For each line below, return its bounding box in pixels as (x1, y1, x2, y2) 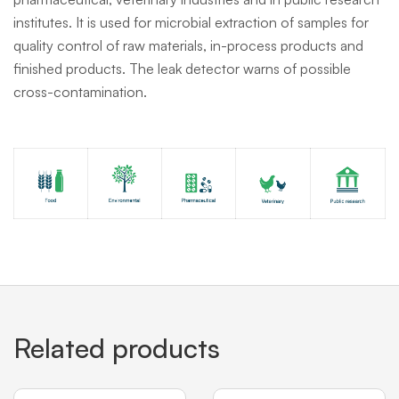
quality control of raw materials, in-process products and (13, 37, 363, 54)
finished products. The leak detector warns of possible (13, 60, 351, 77)
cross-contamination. (13, 83, 147, 101)
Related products (13, 331, 220, 364)
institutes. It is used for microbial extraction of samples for (13, 13, 369, 31)
